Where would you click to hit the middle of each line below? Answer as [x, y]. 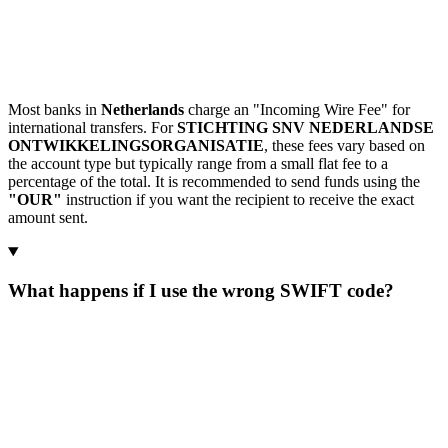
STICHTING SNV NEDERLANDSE [305, 128]
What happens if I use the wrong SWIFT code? [201, 290]
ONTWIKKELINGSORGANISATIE [136, 146]
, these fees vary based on [344, 146]
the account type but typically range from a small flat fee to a [198, 164]
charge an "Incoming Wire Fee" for [297, 110]
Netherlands [142, 110]
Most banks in [54, 110]
